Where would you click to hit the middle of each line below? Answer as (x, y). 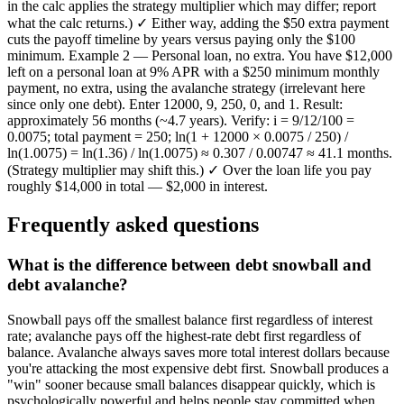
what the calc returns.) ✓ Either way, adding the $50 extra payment (198, 23)
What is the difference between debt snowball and (189, 265)
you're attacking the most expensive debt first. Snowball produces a (198, 368)
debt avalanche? (68, 285)
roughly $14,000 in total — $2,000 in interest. (138, 187)
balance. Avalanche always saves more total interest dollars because (198, 352)
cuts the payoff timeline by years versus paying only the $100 (181, 40)
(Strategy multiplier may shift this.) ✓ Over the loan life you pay (189, 170)
